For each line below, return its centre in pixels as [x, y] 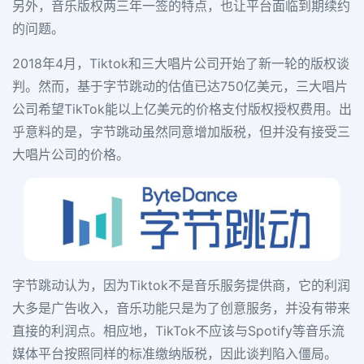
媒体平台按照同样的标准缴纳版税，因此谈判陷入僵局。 [175, 354]
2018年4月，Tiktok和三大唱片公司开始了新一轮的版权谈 [181, 63]
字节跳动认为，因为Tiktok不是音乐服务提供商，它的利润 [181, 286]
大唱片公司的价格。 [71, 154]
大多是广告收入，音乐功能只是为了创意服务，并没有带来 [181, 308]
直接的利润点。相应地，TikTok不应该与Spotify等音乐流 [178, 331]
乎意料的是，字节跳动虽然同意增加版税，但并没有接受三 [181, 131]
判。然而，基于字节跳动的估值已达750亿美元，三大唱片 [180, 86]
